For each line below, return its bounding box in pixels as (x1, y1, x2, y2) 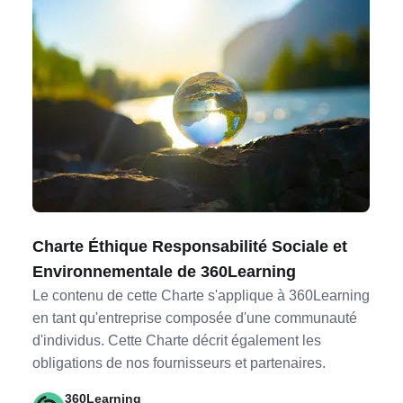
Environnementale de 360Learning (32, 263, 297, 281)
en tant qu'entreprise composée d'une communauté (32, 310, 358, 326)
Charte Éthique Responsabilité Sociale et (32, 237, 348, 255)
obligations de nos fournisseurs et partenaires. (32, 355, 327, 371)
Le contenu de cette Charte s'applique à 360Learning (32, 288, 371, 303)
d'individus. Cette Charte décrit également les (32, 333, 322, 348)
